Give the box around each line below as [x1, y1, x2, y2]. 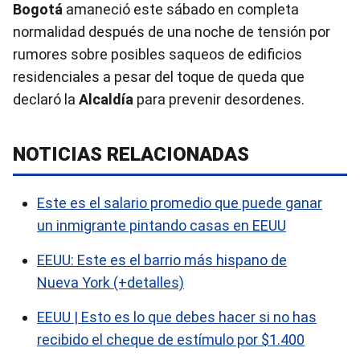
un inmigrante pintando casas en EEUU [37, 217, 286, 234]
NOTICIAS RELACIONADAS [13, 143, 249, 166]
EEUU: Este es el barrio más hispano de [37, 252, 287, 268]
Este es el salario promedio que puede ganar [37, 194, 322, 211]
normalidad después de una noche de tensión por [13, 23, 330, 40]
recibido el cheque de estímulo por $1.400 [37, 331, 305, 348]
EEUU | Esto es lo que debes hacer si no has [37, 309, 317, 325]
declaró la [13, 91, 79, 108]
